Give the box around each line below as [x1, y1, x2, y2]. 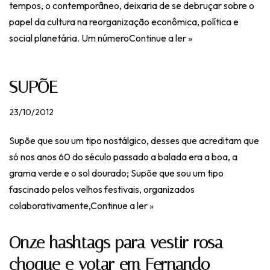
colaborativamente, [9, 199, 90, 212]
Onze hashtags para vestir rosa [9, 233, 223, 253]
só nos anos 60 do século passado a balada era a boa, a [9, 151, 237, 163]
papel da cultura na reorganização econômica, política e [9, 16, 239, 28]
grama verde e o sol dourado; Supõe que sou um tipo [9, 167, 224, 179]
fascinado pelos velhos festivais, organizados [9, 183, 195, 195]
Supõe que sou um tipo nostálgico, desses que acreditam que [9, 134, 259, 146]
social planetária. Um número [9, 32, 129, 44]
